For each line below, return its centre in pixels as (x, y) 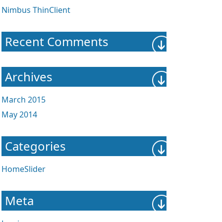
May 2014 (19, 115)
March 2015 (23, 100)
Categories (35, 146)
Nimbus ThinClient (36, 10)
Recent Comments (56, 42)
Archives (28, 77)
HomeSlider (23, 169)
